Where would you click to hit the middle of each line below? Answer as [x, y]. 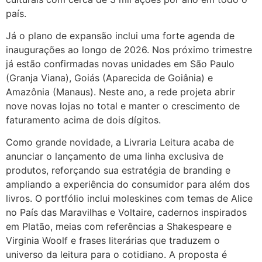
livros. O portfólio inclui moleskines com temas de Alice [129, 199]
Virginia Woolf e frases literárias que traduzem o [113, 241]
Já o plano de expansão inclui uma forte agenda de [120, 36]
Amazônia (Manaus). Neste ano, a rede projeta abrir [120, 92]
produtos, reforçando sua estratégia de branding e [118, 170]
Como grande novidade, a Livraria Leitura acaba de [120, 142]
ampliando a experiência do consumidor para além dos [128, 185]
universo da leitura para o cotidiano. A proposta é [116, 255]
